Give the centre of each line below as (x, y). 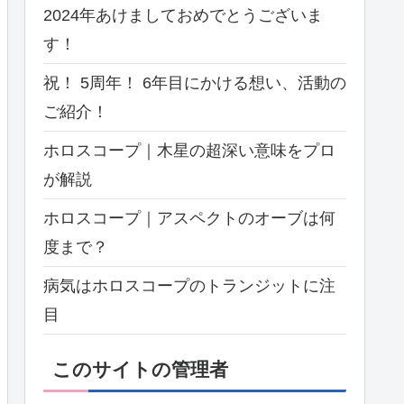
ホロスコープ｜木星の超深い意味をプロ (189, 150)
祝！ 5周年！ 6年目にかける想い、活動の (195, 83)
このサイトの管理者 (140, 369)
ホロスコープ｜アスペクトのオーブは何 (189, 218)
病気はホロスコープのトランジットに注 (189, 285)
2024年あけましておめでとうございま (183, 15)
